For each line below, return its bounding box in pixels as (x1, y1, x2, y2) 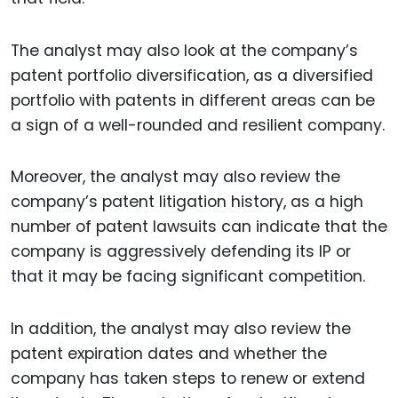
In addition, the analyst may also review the (11, 318, 351, 340)
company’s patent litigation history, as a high (11, 191, 363, 213)
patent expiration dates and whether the (11, 343, 327, 365)
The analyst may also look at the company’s (11, 39, 358, 61)
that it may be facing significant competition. (11, 266, 365, 288)
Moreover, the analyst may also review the (11, 166, 340, 188)
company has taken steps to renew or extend (11, 368, 365, 390)
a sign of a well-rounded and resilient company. (11, 114, 385, 136)
